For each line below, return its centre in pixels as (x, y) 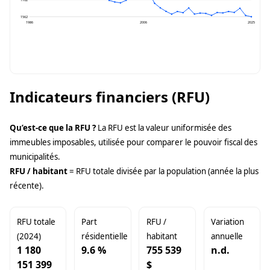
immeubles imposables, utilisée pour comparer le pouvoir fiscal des (133, 143)
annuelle (227, 237)
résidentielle (105, 237)
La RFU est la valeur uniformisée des (164, 128)
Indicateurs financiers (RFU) (110, 97)
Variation (227, 222)
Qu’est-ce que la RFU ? (53, 128)
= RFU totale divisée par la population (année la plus (163, 171)
